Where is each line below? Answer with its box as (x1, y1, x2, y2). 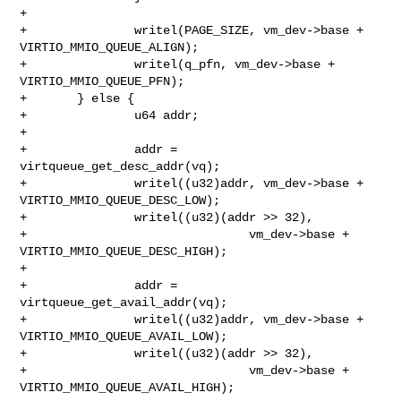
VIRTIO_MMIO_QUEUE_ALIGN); (20, 39, 200, 55)
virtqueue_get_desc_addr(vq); (20, 158, 221, 174)
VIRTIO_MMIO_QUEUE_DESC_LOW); (20, 192, 221, 208)
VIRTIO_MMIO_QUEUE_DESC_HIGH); (20, 243, 228, 259)
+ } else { (20, 90, 135, 106)
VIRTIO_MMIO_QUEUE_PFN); (20, 73, 185, 89)
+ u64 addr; (20, 107, 200, 123)
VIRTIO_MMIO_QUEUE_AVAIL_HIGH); (20, 380, 235, 395)
